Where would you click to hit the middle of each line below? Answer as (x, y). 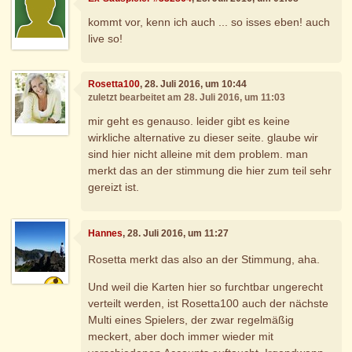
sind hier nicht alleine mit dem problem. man (198, 154)
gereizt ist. (114, 187)
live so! (106, 38)
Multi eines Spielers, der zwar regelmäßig (191, 319)
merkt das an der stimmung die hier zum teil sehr (210, 170)
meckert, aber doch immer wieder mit (181, 336)
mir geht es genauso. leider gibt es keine (189, 121)
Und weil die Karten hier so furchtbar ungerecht (206, 286)
